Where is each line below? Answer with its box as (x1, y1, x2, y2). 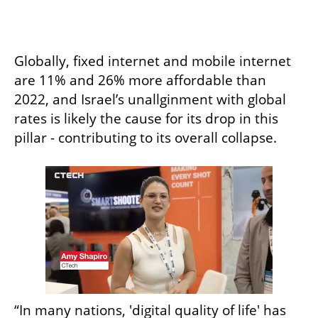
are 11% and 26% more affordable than (14, 70, 266, 89)
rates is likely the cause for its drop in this (14, 109, 278, 128)
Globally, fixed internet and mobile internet (14, 51, 291, 70)
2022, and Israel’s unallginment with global (14, 89, 286, 109)
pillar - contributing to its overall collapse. (14, 128, 280, 147)
